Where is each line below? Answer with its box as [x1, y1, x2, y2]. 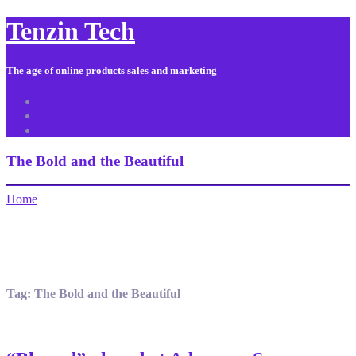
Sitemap [38, 122, 79, 137]
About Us [38, 94, 87, 108]
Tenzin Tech [6, 17, 135, 46]
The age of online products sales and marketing [6, 64, 217, 76]
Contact [38, 108, 77, 122]
